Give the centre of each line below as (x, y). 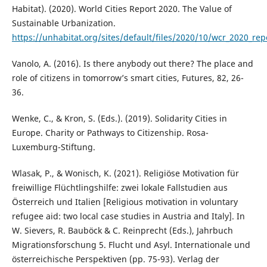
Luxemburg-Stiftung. (53, 147)
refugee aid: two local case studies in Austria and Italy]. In (128, 216)
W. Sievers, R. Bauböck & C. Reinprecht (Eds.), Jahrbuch (122, 231)
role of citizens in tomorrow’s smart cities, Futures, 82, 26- (128, 78)
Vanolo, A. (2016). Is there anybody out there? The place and (132, 64)
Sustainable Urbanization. (63, 23)
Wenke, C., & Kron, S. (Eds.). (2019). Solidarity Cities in (119, 119)
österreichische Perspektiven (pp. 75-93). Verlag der (115, 259)
